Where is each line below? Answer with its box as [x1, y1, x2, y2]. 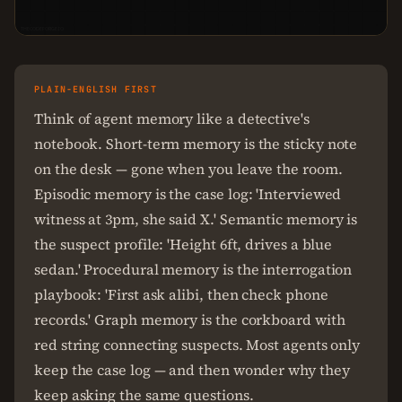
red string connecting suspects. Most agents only [34, 335, 361, 354]
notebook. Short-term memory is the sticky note [34, 134, 358, 153]
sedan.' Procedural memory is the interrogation [34, 259, 353, 279]
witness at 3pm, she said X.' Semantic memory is [34, 209, 358, 229]
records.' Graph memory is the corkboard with [34, 310, 345, 329]
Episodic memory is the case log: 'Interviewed [34, 184, 342, 204]
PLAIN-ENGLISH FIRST [34, 83, 157, 95]
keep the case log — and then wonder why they [34, 360, 350, 380]
